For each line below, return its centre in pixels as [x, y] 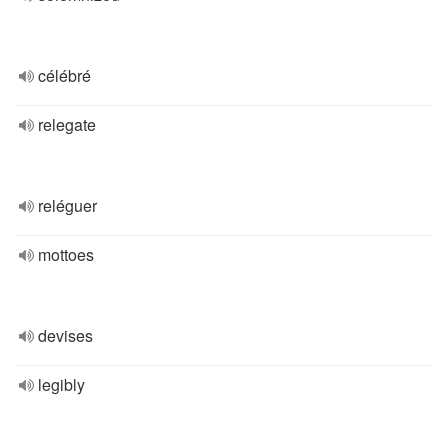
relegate [67, 124]
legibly [61, 384]
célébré [64, 75]
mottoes [66, 254]
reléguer [67, 205]
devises [65, 335]
